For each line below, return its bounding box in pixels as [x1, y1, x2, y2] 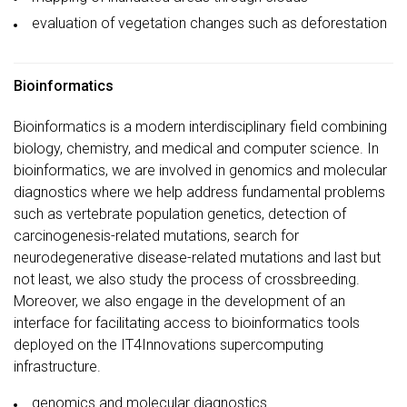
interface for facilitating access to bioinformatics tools [14, 314, 360, 333]
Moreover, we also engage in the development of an [14, 293, 345, 311]
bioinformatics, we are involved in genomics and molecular [14, 162, 387, 180]
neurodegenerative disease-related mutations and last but [14, 249, 381, 267]
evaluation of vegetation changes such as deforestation [32, 15, 387, 33]
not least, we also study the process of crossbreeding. [14, 271, 360, 289]
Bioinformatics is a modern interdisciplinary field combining [14, 118, 387, 136]
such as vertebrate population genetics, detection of [14, 205, 346, 223]
